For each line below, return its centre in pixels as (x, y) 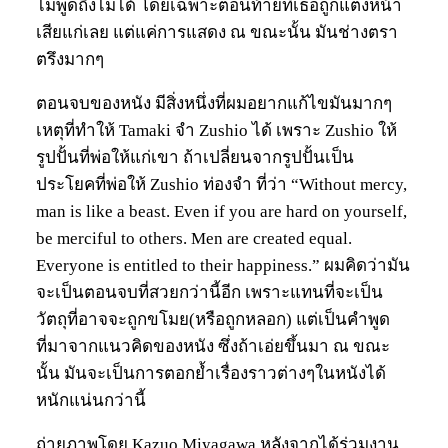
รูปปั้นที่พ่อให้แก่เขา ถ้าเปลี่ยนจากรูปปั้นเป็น (195, 157)
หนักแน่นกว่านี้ (91, 400)
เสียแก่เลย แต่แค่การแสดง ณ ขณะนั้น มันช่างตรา (217, 32)
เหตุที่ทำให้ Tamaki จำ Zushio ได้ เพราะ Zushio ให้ (216, 130)
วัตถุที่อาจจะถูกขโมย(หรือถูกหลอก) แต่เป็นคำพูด (213, 319)
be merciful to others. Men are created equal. (194, 238)
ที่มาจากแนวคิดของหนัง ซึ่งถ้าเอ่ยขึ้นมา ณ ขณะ (213, 346)
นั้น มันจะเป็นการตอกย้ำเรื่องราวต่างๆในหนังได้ (211, 373)
